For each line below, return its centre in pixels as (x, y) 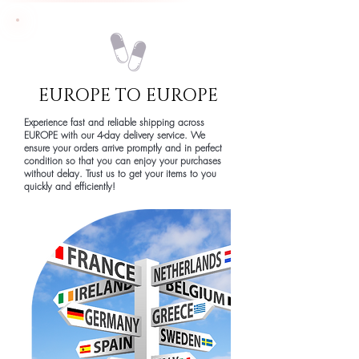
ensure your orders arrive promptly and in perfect (123, 147)
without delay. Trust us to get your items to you (120, 173)
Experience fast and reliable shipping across (114, 122)
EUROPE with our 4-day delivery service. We (115, 135)
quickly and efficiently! (70, 186)
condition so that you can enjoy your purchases (123, 160)
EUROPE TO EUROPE (128, 95)
